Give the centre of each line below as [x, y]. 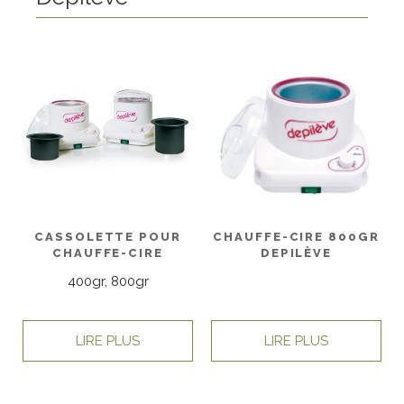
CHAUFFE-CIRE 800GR [296, 237]
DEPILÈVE [296, 253]
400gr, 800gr [108, 281]
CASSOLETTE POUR [108, 237]
